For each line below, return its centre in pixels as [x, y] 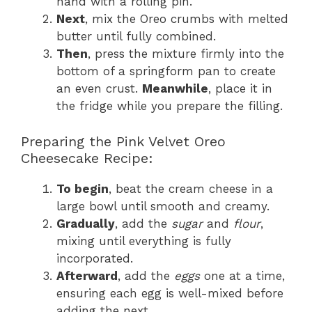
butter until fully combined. [136, 36]
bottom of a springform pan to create [166, 71]
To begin [83, 188]
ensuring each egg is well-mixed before [170, 293]
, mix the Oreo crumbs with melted [187, 19]
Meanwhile [175, 88]
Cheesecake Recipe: [87, 158]
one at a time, [242, 275]
